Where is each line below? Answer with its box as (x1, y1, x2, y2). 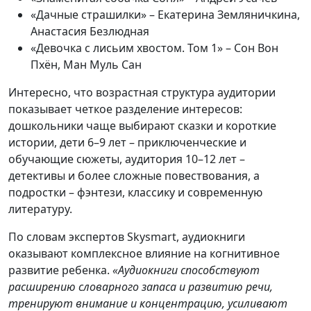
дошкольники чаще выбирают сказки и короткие (8, 118, 276, 134)
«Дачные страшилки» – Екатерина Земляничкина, (31, 7, 300, 23)
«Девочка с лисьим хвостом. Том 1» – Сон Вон (31, 40, 278, 56)
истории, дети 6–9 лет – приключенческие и (8, 135, 246, 151)
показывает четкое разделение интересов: (8, 101, 242, 117)
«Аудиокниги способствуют (112, 262, 260, 278)
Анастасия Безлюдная (31, 24, 149, 40)
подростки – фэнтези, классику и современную (8, 185, 262, 201)
